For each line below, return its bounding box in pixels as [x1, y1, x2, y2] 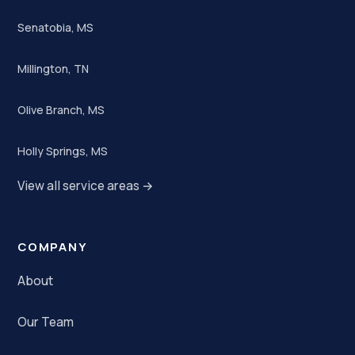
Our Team [17, 314, 74, 331]
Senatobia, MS [17, 19, 94, 35]
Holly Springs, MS [17, 143, 108, 158]
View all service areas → [17, 177, 154, 194]
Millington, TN [17, 60, 89, 76]
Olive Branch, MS [17, 101, 105, 117]
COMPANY [17, 239, 87, 255]
